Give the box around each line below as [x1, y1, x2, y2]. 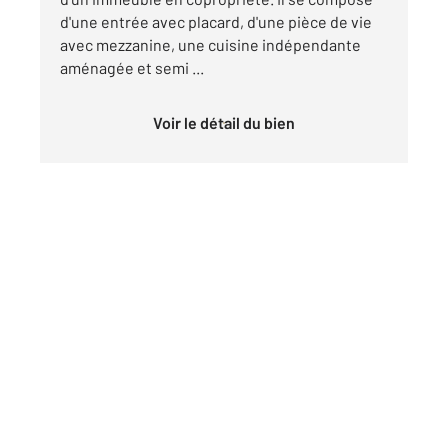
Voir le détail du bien [162, 113, 295, 133]
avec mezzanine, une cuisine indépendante [60, 35, 361, 55]
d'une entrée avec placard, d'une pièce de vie [60, 12, 372, 32]
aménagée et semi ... [60, 58, 204, 78]
